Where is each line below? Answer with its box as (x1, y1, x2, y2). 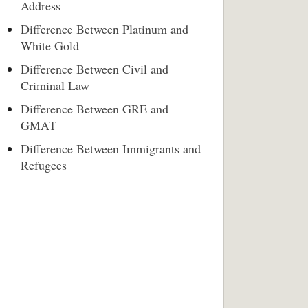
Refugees (21, 157, 67, 173)
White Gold (21, 37, 79, 54)
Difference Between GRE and (21, 100, 168, 117)
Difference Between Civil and (21, 60, 168, 77)
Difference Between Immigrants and (21, 140, 201, 157)
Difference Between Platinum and (21, 21, 188, 37)
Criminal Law (21, 77, 89, 93)
